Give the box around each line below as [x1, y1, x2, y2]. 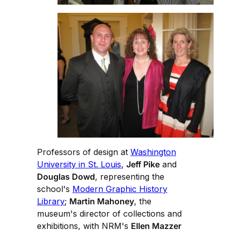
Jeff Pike [126, 159, 160, 169]
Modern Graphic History [72, 183, 167, 194]
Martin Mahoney [69, 196, 134, 206]
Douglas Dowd [37, 171, 95, 182]
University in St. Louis [37, 159, 121, 169]
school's [37, 183, 72, 194]
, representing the [95, 171, 164, 182]
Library [37, 196, 65, 206]
